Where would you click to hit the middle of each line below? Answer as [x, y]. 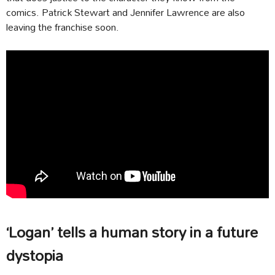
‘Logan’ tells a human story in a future [132, 232]
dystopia [35, 255]
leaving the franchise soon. [63, 27]
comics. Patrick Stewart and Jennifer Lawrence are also [126, 12]
